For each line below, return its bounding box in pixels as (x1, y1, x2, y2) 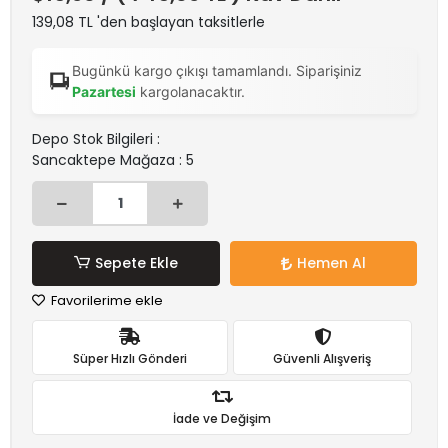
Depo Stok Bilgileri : (32, 129, 160, 149)
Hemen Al (296, 253, 366, 273)
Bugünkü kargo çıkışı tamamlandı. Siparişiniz (72, 62, 363, 79)
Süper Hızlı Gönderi (72, 349, 187, 367)
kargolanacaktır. (136, 83, 246, 100)
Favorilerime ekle (48, 291, 163, 310)
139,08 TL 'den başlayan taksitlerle (32, 12, 265, 32)
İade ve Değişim (173, 409, 271, 427)
